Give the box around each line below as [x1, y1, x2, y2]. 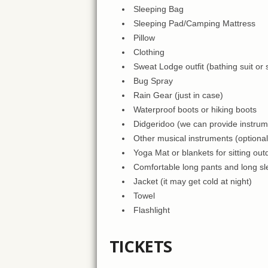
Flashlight [133, 205, 170, 215]
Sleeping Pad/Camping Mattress [133, 19, 255, 29]
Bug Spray [133, 76, 173, 86]
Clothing [133, 47, 165, 57]
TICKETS [109, 235, 172, 258]
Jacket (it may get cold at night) [133, 176, 252, 187]
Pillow [133, 33, 155, 43]
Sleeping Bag [133, 4, 184, 14]
